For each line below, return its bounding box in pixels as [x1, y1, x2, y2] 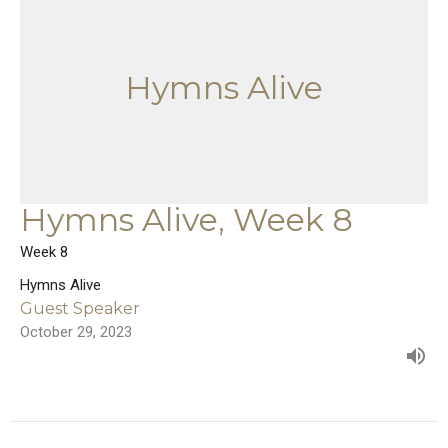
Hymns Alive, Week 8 [20, 199, 353, 239]
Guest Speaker [20, 298, 140, 318]
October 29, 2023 [20, 322, 132, 341]
